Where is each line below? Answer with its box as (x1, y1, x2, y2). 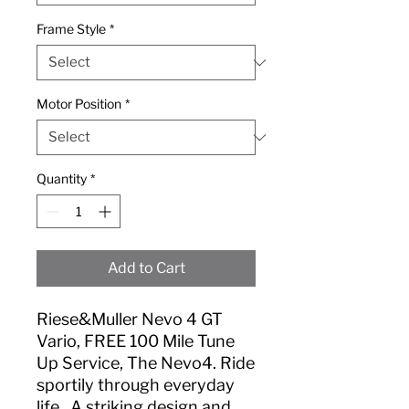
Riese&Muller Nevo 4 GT (37, 309, 223, 330)
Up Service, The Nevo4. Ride (37, 353, 255, 373)
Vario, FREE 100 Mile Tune (37, 331, 235, 351)
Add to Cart (107, 259, 185, 278)
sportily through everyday (37, 375, 235, 395)
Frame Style (37, 21, 106, 37)
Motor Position (37, 96, 121, 112)
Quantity (37, 171, 87, 187)
